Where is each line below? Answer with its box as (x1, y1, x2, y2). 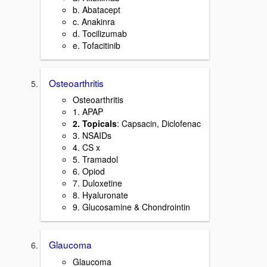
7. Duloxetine (73, 177, 122, 190)
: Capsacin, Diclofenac (117, 117, 201, 130)
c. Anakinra (73, 15, 115, 27)
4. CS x (73, 141, 100, 154)
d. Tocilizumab (73, 27, 127, 39)
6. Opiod (73, 165, 105, 178)
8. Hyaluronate (73, 189, 128, 201)
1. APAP (73, 105, 103, 118)
